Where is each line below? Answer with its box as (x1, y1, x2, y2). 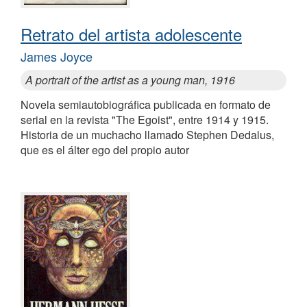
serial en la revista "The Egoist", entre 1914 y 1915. (21, 112, 269, 128)
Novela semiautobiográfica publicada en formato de (21, 97, 271, 113)
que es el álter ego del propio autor (21, 142, 189, 158)
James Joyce (21, 47, 93, 66)
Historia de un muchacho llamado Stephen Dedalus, (21, 127, 274, 143)
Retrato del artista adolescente (21, 22, 242, 47)
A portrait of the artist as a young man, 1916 (25, 72, 235, 88)
